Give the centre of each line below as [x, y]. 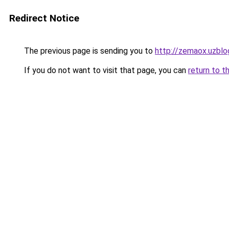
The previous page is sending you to [88, 51]
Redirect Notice [44, 18]
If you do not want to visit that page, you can [105, 70]
